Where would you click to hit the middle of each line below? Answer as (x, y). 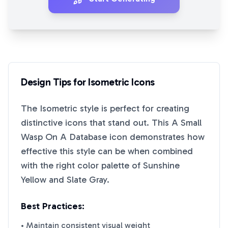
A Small (187, 123)
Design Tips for (54, 82)
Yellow (34, 180)
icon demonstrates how (156, 137)
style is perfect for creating (133, 108)
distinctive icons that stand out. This (96, 123)
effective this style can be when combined (107, 151)
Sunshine (161, 165)
